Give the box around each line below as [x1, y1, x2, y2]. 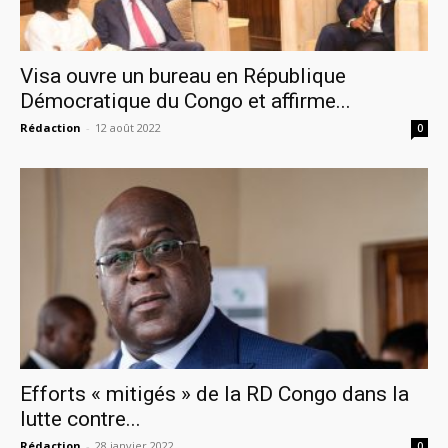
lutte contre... [20, 407, 141, 432]
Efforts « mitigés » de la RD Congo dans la [20, 382, 409, 407]
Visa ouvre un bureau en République [20, 63, 346, 88]
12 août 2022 [95, 119, 161, 135]
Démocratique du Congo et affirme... [20, 88, 351, 113]
